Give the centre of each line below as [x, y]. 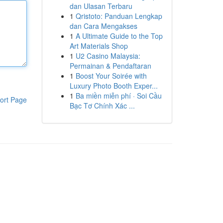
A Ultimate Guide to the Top [119, 36]
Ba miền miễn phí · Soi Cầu [118, 96]
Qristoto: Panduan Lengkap [119, 16]
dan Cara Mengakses [103, 26]
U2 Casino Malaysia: [108, 56]
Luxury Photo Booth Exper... [113, 86]
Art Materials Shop [99, 46]
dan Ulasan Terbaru [101, 6]
